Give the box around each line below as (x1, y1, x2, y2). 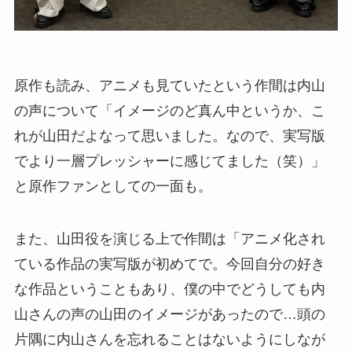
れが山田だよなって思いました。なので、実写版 (13, 127, 325, 144)
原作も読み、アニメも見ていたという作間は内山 (13, 77, 325, 93)
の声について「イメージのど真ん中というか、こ (13, 102, 325, 119)
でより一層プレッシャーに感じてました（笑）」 (13, 152, 325, 169)
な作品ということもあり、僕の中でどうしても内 (13, 281, 325, 298)
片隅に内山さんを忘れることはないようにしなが (13, 332, 325, 348)
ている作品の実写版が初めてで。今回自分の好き (13, 256, 325, 273)
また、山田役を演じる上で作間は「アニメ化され (13, 231, 325, 247)
